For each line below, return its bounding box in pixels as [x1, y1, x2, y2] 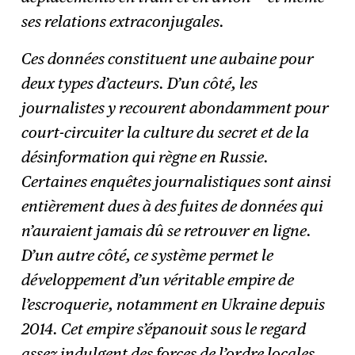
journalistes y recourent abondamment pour [21, 97, 330, 117]
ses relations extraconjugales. [21, 11, 225, 31]
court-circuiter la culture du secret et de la [21, 122, 310, 142]
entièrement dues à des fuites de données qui [21, 196, 324, 216]
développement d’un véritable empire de [21, 269, 295, 289]
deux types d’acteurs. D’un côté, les [21, 73, 258, 93]
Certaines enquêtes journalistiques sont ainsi [21, 171, 332, 191]
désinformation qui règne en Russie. [21, 147, 269, 166]
